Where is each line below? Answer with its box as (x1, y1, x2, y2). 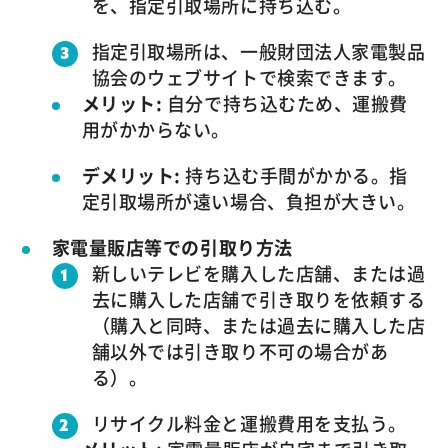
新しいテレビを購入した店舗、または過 (91, 259, 426, 287)
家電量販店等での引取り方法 (51, 233, 293, 261)
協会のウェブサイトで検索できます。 (91, 63, 407, 91)
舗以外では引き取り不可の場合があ (91, 337, 389, 365)
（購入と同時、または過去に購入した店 (91, 311, 426, 339)
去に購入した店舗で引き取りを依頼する (91, 285, 426, 313)
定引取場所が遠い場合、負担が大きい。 (81, 187, 416, 215)
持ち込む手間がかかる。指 (180, 161, 408, 189)
